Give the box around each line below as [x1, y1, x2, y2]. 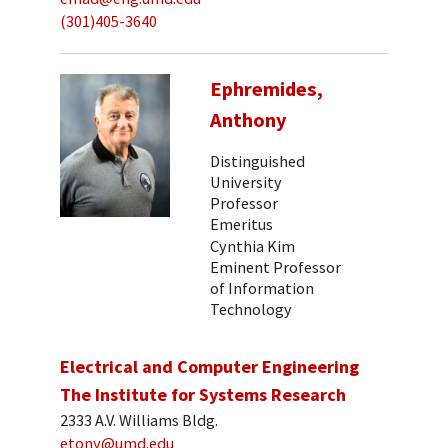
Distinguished [210, 150, 305, 171]
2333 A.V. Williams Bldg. [60, 410, 218, 431]
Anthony [210, 107, 287, 134]
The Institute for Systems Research [60, 382, 346, 406]
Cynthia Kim [210, 236, 295, 257]
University [210, 171, 282, 192]
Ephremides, [210, 76, 323, 103]
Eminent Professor [210, 257, 341, 278]
